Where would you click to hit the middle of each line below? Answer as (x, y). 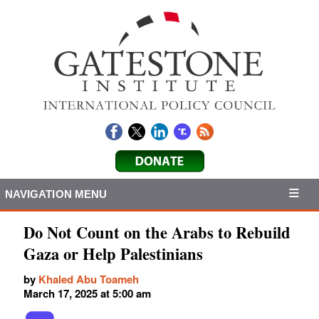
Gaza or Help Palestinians (113, 254)
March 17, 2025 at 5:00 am (87, 294)
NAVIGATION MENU (56, 194)
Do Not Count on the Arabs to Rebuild (157, 233)
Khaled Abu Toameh (89, 279)
